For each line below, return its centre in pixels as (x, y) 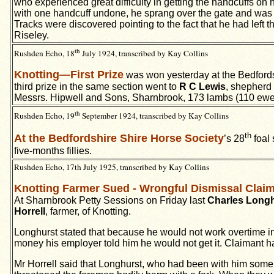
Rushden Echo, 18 (44, 54)
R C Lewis (202, 87)
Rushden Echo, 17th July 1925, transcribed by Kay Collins (112, 167)
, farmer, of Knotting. (88, 211)
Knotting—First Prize (69, 75)
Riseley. (31, 35)
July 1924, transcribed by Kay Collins (144, 54)
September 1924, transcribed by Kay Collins (154, 116)
